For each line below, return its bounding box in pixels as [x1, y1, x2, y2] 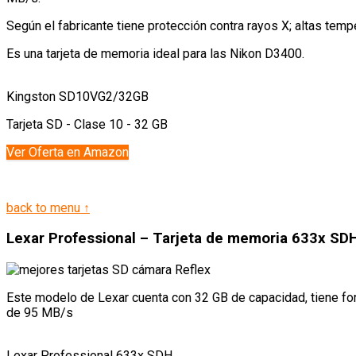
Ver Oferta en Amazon [6, 144, 129, 160]
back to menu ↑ [6, 199, 90, 215]
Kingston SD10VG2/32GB [6, 88, 149, 104]
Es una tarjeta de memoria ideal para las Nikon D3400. [6, 45, 304, 61]
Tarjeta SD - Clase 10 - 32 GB [6, 116, 168, 132]
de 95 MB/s [6, 304, 73, 320]
